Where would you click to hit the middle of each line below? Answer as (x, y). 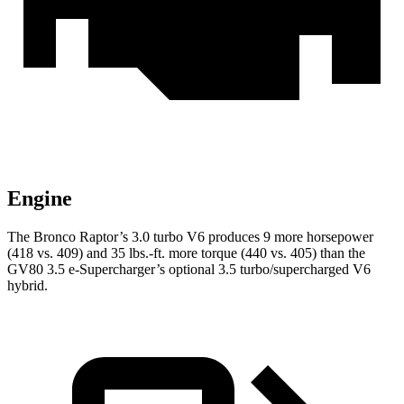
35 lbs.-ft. (138, 253)
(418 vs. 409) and (59, 253)
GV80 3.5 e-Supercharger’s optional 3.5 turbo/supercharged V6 (189, 270)
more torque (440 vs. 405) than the (265, 253)
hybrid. (28, 286)
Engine (40, 199)
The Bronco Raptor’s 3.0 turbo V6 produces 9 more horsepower (190, 237)
